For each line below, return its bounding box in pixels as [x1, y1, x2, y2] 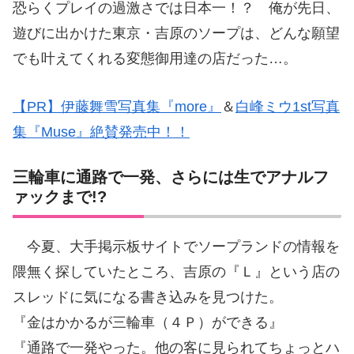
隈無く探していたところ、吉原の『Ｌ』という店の [13, 263, 340, 280]
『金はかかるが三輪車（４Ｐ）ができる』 [13, 314, 283, 330]
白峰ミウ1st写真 [235, 98, 340, 115]
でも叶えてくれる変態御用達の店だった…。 [13, 51, 297, 66]
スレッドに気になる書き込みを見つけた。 [13, 288, 283, 305]
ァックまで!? [13, 187, 107, 205]
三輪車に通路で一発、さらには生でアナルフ [13, 168, 329, 186]
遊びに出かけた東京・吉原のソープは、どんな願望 [13, 25, 340, 41]
